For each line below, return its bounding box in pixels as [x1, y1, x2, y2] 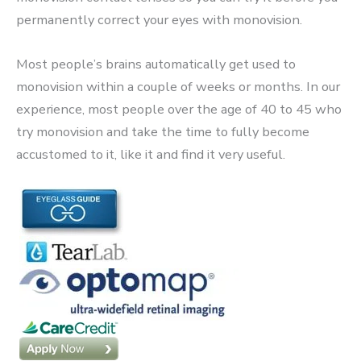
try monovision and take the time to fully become [16, 122, 309, 141]
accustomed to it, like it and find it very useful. [16, 144, 285, 164]
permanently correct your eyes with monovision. [16, 10, 302, 30]
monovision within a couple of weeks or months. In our [16, 77, 340, 96]
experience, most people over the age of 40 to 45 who [16, 99, 342, 118]
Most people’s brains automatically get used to [16, 54, 296, 73]
